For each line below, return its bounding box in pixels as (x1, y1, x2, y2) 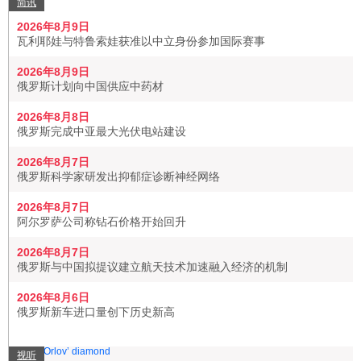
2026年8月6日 (17, 291, 89, 304)
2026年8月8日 (17, 110, 89, 123)
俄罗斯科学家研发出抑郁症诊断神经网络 (17, 170, 220, 183)
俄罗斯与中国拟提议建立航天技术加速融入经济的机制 (17, 260, 288, 273)
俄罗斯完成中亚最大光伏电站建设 (17, 125, 186, 138)
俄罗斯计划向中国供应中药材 (17, 80, 164, 93)
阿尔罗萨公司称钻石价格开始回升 (17, 215, 186, 228)
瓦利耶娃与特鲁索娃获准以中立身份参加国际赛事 (17, 35, 265, 48)
